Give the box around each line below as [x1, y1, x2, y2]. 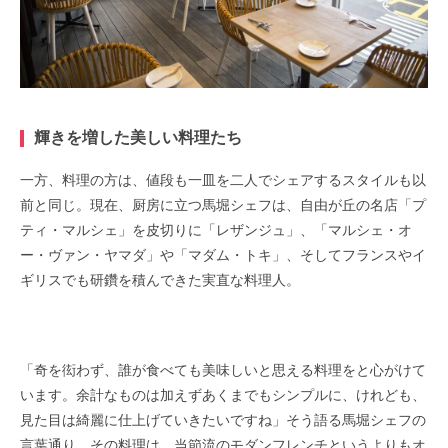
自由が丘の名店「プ [300, 197, 426, 214]
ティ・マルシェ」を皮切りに [20, 222, 202, 239]
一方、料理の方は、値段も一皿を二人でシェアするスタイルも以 [20, 172, 426, 189]
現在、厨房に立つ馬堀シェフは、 [90, 197, 300, 214]
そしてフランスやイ [300, 247, 426, 264]
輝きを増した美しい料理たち [34, 128, 242, 146]
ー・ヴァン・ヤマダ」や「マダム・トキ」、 [20, 247, 300, 264]
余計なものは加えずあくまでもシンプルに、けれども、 [76, 387, 426, 404]
